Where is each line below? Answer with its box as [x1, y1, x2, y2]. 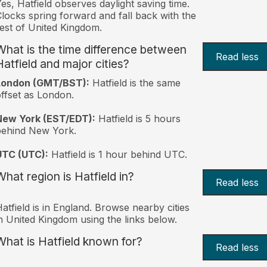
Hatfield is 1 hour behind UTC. [48, 148, 187, 160]
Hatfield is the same [89, 76, 181, 89]
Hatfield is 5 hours [95, 112, 181, 125]
